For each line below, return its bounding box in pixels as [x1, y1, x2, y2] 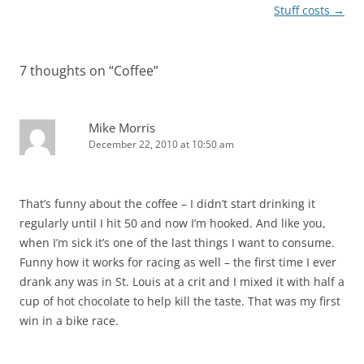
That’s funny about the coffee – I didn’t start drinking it [19, 196, 315, 212]
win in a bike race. [19, 313, 119, 329]
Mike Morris [89, 119, 155, 136]
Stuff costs [274, 2, 333, 19]
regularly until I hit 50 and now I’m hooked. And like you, [19, 215, 326, 232]
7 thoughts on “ [19, 62, 114, 80]
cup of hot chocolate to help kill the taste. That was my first [19, 293, 340, 310]
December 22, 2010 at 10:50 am [89, 137, 234, 152]
